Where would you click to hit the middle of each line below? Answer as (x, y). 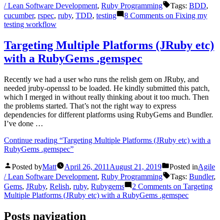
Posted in (184, 167)
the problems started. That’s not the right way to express (90, 106)
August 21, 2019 (136, 167)
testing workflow (30, 25)
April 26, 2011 (87, 167)
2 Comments (152, 187)
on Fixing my (185, 16)
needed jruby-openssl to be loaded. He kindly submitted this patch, (107, 88)
